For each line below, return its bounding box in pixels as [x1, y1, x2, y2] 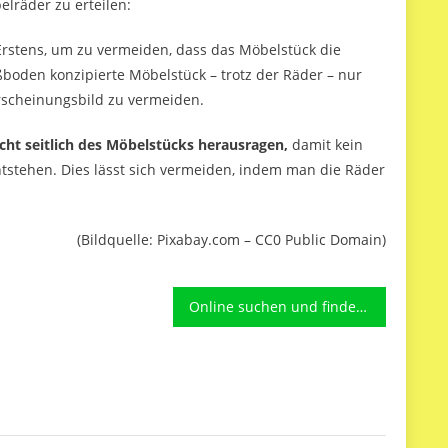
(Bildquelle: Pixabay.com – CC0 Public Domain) [77, 230, 386, 250]
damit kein [292, 135, 363, 155]
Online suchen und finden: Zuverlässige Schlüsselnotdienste [355, 297, 367, 317]
